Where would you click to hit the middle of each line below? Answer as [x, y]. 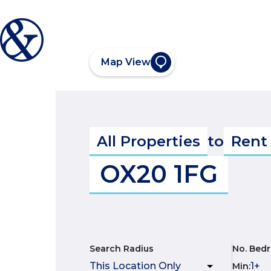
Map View [126, 62]
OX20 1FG [159, 174]
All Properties [149, 141]
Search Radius [122, 249]
